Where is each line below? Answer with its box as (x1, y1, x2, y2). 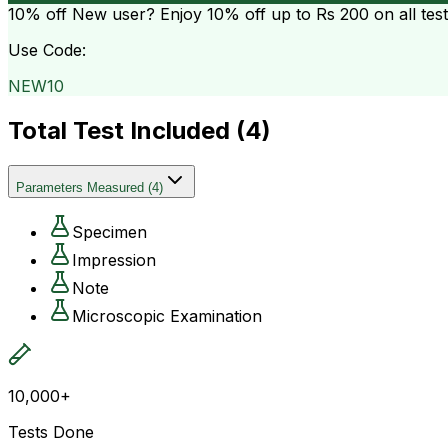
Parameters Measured (16, 179, 144, 195)
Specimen (72, 221, 147, 242)
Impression (72, 249, 156, 270)
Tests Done (8, 421, 94, 442)
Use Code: (8, 39, 86, 60)
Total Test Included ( (8, 115, 245, 145)
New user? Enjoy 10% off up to (67, 3, 316, 24)
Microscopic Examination (72, 305, 262, 326)
